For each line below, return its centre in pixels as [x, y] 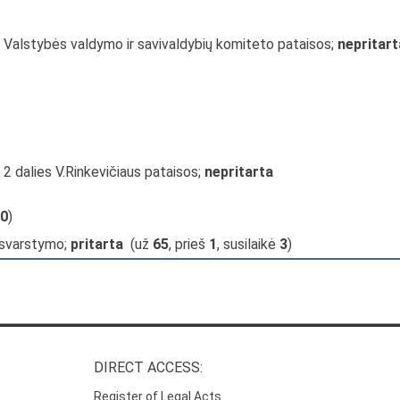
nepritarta [239, 172]
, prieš [189, 244]
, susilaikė [248, 244]
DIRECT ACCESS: [149, 368]
